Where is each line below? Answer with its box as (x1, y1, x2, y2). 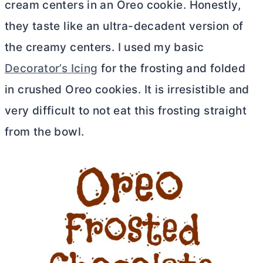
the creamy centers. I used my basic (5, 40, 204, 54)
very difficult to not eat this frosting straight (5, 103, 247, 117)
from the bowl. (5, 124, 85, 139)
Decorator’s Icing (5, 61, 98, 75)
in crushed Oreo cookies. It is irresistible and (5, 82, 249, 96)
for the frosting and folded (97, 61, 246, 75)
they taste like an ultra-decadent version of (5, 19, 244, 33)
